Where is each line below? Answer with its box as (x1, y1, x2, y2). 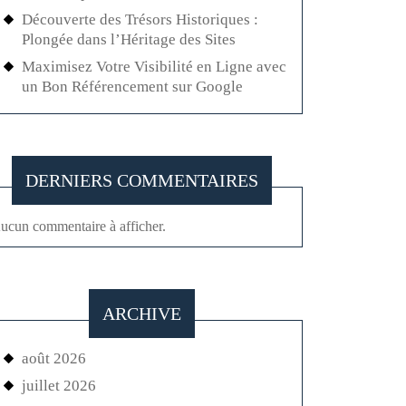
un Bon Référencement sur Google (22, 78, 243, 95)
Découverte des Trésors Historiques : (22, 11, 258, 28)
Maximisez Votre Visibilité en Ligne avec (22, 58, 286, 75)
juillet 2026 (22, 377, 96, 394)
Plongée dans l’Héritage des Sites (22, 31, 236, 48)
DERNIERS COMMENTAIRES (24, 170, 258, 190)
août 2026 (22, 350, 86, 367)
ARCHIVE (101, 304, 181, 324)
